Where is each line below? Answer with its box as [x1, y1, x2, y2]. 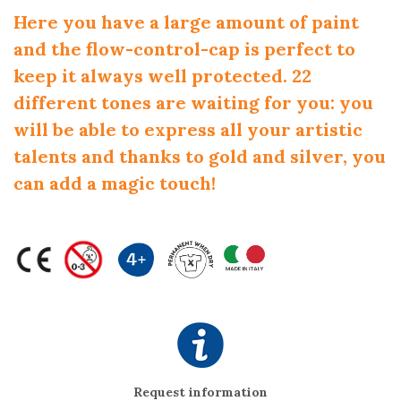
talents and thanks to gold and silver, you [13, 145, 386, 168]
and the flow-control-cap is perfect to [13, 38, 355, 61]
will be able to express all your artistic [13, 118, 363, 141]
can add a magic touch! [13, 172, 216, 195]
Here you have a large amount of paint [13, 11, 359, 34]
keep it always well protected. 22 [13, 64, 311, 88]
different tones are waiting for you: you [13, 91, 373, 115]
